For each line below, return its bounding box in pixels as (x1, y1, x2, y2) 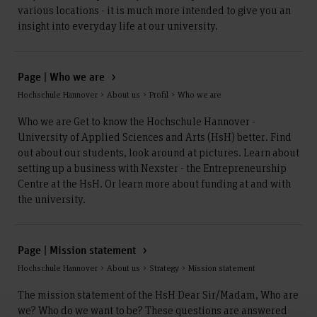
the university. (18, 192, 86, 206)
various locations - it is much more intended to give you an (18, 3, 291, 17)
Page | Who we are (18, 71, 108, 84)
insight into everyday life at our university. (18, 18, 218, 33)
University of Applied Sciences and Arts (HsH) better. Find (18, 129, 292, 144)
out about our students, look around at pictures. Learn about (18, 145, 299, 159)
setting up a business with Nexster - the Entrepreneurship (18, 161, 287, 175)
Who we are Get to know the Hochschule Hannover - (18, 114, 255, 128)
